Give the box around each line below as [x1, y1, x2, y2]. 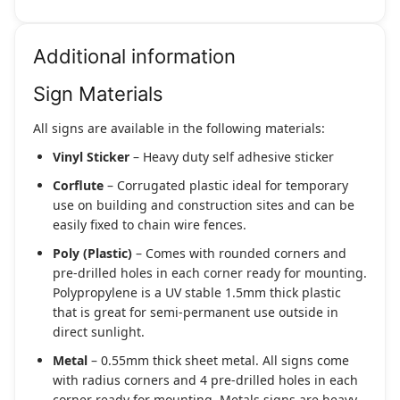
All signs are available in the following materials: [33, 120, 325, 137]
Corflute [53, 177, 104, 195]
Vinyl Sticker [53, 148, 129, 166]
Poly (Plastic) [53, 245, 132, 262]
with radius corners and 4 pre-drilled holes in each [53, 371, 358, 389]
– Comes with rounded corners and [132, 245, 346, 262]
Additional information [33, 45, 236, 69]
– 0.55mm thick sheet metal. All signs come [87, 352, 349, 370]
